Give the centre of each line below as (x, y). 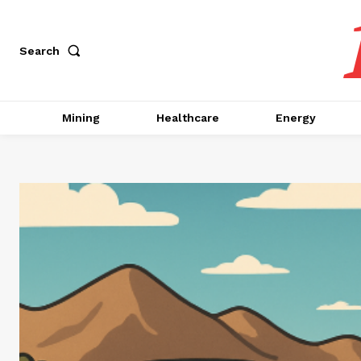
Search (39, 50)
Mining (81, 118)
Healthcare (187, 118)
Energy (295, 118)
